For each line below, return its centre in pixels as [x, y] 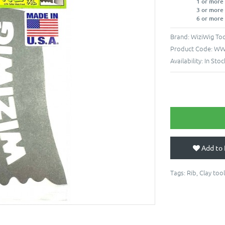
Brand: [181, 36]
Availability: [187, 60]
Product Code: [192, 48]
